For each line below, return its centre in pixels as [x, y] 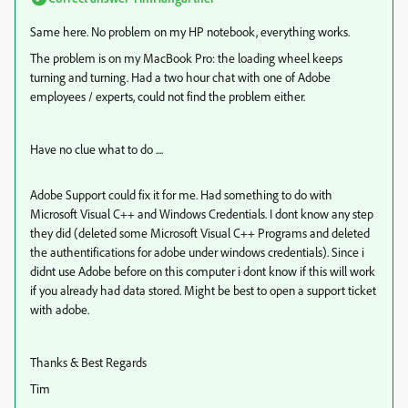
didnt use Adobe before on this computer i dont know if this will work [203, 271]
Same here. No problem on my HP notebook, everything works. [190, 31]
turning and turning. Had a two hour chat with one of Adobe [180, 77]
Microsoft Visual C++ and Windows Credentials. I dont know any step [202, 214]
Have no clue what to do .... [97, 149]
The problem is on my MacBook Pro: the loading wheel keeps [186, 58]
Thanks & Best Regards [88, 362]
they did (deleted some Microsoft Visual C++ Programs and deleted [200, 233]
